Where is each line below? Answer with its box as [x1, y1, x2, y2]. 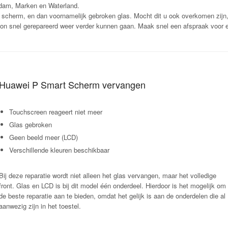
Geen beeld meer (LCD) [9, 132, 78, 142]
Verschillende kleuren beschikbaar [9, 145, 110, 155]
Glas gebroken [9, 120, 52, 129]
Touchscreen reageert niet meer [9, 107, 103, 117]
